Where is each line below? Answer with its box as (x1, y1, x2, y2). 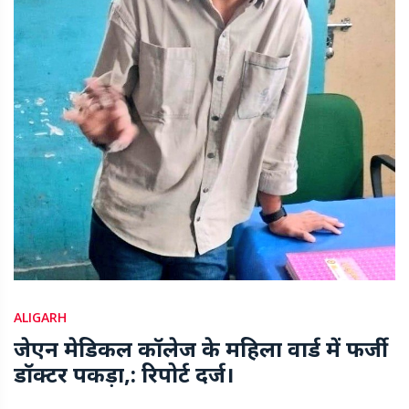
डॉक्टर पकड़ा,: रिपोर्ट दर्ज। (14, 359, 235, 390)
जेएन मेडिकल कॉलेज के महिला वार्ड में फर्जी (14, 333, 388, 364)
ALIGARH (14, 309, 67, 327)
